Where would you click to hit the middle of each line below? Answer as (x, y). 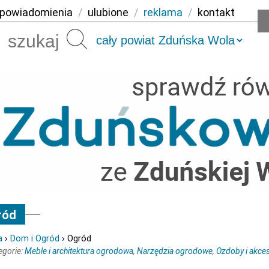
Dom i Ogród (35, 238)
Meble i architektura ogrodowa (79, 251)
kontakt (216, 12)
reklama (163, 12)
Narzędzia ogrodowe (175, 251)
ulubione (108, 12)
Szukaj (105, 39)
